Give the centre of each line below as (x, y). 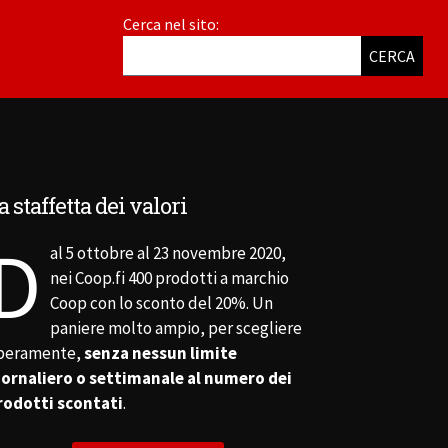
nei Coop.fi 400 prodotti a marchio (169, 278)
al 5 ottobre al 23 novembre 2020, (168, 253)
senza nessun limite (160, 353)
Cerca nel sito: (171, 24)
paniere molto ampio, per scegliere (176, 328)
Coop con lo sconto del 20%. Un (161, 303)
